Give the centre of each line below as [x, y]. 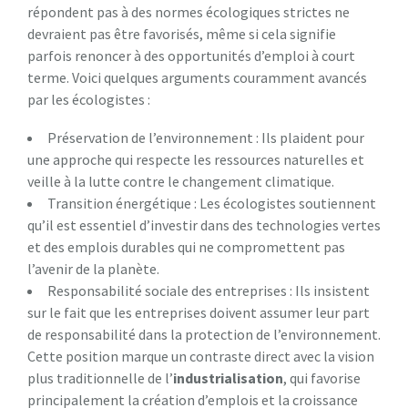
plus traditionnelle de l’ [100, 377]
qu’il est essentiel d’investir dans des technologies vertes [204, 224]
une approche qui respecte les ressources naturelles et [196, 159]
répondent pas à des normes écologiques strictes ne [189, 11]
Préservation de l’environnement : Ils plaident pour [206, 137]
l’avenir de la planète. [93, 268]
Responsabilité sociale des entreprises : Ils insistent [209, 290]
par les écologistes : [89, 99]
